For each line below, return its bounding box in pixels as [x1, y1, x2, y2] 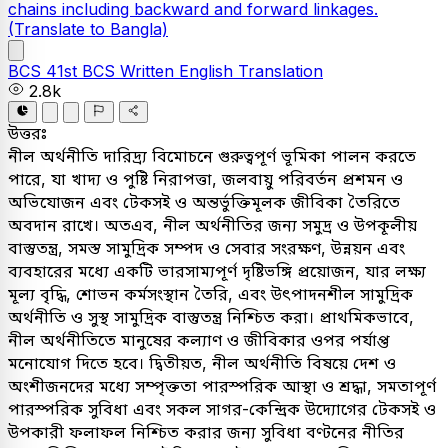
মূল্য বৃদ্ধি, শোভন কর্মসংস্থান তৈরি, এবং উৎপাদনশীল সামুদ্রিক [8, 284, 413, 305]
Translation [238, 60, 323, 81]
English [179, 60, 238, 81]
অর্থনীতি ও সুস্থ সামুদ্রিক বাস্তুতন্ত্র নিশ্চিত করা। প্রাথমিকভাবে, [8, 307, 414, 328]
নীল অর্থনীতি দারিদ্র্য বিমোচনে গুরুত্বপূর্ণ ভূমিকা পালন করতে [8, 146, 416, 167]
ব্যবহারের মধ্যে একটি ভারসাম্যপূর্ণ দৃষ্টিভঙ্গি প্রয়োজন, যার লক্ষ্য [8, 261, 426, 282]
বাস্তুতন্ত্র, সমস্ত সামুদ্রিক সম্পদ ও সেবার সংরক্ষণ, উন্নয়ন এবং [8, 238, 405, 259]
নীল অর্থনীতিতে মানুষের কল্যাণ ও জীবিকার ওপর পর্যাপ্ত [8, 330, 390, 351]
